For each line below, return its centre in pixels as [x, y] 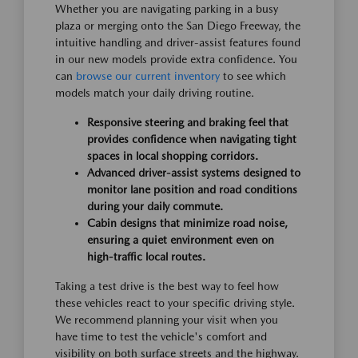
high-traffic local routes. [146, 257]
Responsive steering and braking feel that [188, 123]
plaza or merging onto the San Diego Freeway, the [178, 26]
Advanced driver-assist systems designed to [194, 173]
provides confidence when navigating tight [192, 139]
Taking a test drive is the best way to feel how [167, 286]
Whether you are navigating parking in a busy [167, 9]
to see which [253, 76]
